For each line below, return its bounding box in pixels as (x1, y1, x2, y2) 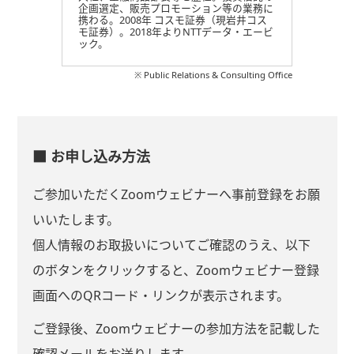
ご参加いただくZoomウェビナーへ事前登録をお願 (32, 185, 320, 203)
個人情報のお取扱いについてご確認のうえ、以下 (32, 235, 311, 254)
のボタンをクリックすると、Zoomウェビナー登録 (32, 261, 319, 279)
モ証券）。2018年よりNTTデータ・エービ (77, 24, 273, 40)
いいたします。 (32, 210, 119, 228)
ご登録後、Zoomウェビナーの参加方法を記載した (32, 319, 320, 337)
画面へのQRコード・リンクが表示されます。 (32, 286, 289, 304)
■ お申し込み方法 (32, 146, 150, 166)
